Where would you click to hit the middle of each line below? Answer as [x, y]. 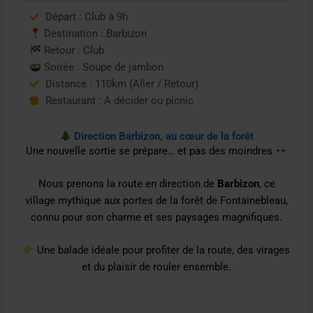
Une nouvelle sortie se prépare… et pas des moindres [151, 151]
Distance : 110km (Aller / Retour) [122, 83]
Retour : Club [73, 50]
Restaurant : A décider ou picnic [119, 100]
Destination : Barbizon [94, 33]
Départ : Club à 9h [86, 16]
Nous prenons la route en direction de [128, 184]
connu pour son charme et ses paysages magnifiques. [156, 218]
